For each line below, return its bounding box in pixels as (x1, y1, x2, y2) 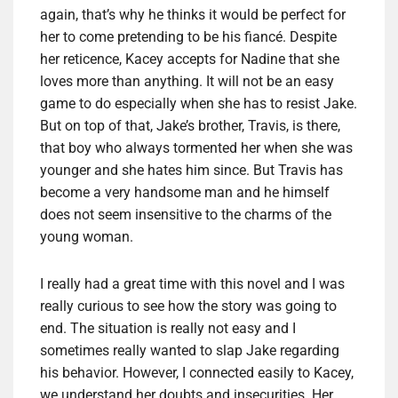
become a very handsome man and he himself (40, 184, 330, 202)
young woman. (40, 228, 133, 246)
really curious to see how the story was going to (40, 298, 337, 315)
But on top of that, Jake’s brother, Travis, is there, (40, 117, 340, 135)
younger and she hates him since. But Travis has (40, 162, 343, 179)
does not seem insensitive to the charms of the (40, 206, 331, 224)
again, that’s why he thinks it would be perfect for (40, 6, 346, 24)
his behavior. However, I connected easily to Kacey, (40, 364, 354, 382)
